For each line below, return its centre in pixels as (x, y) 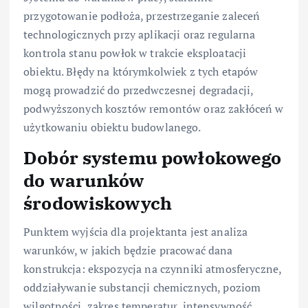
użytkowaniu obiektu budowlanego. (112, 127)
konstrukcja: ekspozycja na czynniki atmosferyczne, (153, 269)
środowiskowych (98, 202)
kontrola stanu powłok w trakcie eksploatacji (135, 53)
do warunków (84, 180)
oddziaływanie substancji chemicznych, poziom (142, 288)
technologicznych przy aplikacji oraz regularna (140, 34)
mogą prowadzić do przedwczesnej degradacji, (139, 90)
